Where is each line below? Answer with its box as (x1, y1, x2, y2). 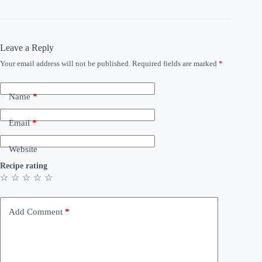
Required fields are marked (132, 58, 219, 68)
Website (9, 144, 37, 154)
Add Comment (9, 206, 63, 216)
